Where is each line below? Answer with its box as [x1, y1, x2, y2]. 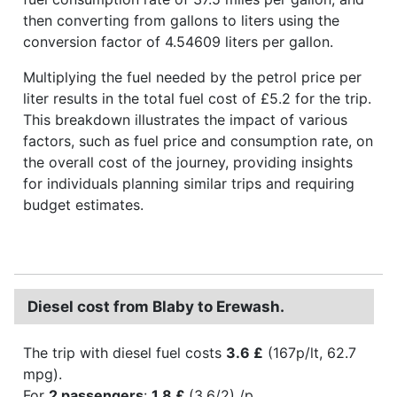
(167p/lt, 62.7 [263, 343, 356, 362]
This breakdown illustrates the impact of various [23, 110, 347, 128]
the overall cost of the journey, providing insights [23, 152, 353, 171]
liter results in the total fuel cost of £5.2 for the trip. [23, 89, 371, 107]
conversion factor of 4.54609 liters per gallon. [23, 32, 333, 51]
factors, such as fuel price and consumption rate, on [23, 131, 373, 150]
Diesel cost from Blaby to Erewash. [27, 297, 284, 315]
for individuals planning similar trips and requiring [23, 174, 354, 192]
